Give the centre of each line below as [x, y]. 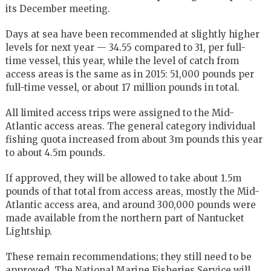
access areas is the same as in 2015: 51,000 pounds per [129, 74]
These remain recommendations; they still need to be [128, 256]
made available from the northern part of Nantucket [125, 218]
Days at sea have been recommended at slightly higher [132, 34]
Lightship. [28, 231]
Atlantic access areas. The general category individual [130, 126]
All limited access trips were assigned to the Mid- [119, 113]
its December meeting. [57, 8]
